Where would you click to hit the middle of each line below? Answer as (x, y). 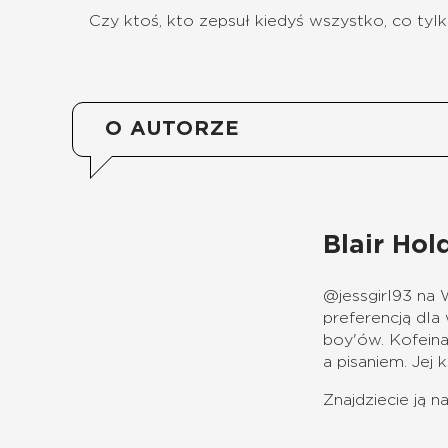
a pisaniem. (365, 362)
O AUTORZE (172, 129)
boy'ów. (353, 340)
